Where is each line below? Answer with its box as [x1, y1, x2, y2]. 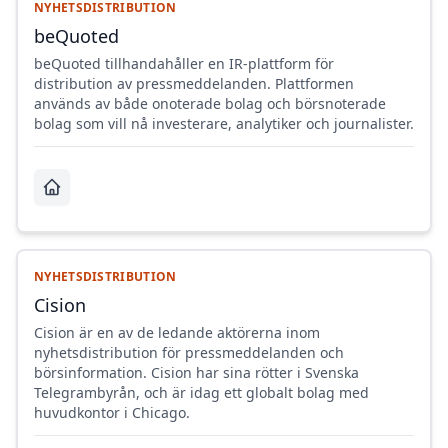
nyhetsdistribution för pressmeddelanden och [34, 343, 344, 363]
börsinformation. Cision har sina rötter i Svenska [34, 363, 359, 383]
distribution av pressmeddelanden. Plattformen [34, 74, 354, 94]
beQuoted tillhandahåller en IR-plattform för [34, 54, 334, 74]
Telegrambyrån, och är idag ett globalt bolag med [34, 383, 369, 403]
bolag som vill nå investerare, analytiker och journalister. [34, 114, 414, 134]
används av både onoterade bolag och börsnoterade [34, 94, 386, 114]
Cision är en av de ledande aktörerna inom [34, 323, 320, 343]
